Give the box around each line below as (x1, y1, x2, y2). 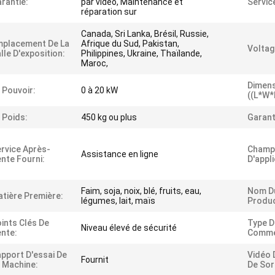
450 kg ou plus (81, 112, 137, 122)
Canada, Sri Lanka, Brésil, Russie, (81, 29, 209, 39)
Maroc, (81, 58, 108, 68)
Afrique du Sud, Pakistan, (81, 39, 179, 48)
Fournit (81, 255, 109, 265)
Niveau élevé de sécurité (81, 223, 177, 233)
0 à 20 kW (81, 85, 118, 95)
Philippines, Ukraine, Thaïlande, (81, 48, 202, 58)
